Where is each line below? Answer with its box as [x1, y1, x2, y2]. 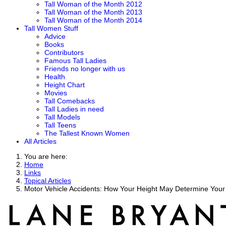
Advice [44, 32, 66, 40]
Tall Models [44, 113, 80, 121]
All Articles [24, 137, 56, 145]
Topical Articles [24, 177, 71, 185]
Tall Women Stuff [24, 24, 78, 32]
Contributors [44, 48, 84, 56]
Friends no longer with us [44, 65, 125, 73]
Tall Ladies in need [44, 105, 104, 113]
